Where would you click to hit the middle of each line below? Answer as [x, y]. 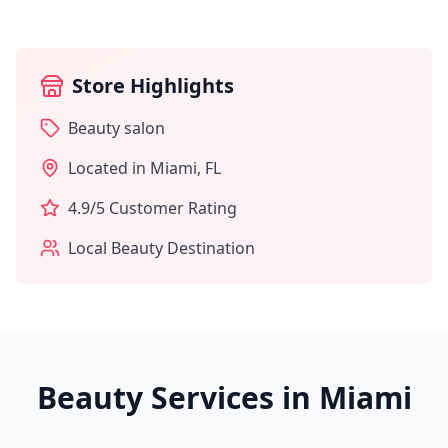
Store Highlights [153, 85]
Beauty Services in [177, 397]
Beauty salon [116, 128]
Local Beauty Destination [161, 248]
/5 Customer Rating [163, 208]
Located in [109, 168]
